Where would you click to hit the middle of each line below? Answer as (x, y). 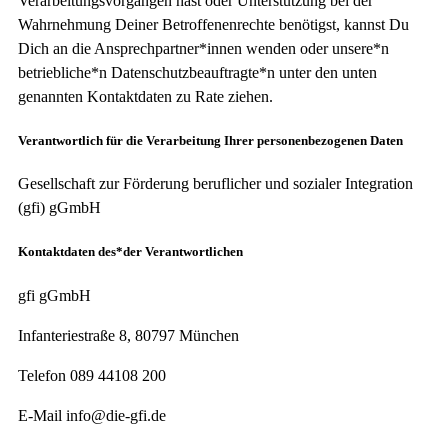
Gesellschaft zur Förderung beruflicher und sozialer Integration (215, 184)
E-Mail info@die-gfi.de (92, 415)
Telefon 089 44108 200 (92, 375)
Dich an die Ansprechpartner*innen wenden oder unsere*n (203, 48)
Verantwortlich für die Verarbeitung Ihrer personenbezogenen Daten (210, 140)
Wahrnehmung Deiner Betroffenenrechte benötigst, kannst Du (213, 24)
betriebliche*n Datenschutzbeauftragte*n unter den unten (197, 72)
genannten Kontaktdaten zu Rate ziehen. (145, 96)
